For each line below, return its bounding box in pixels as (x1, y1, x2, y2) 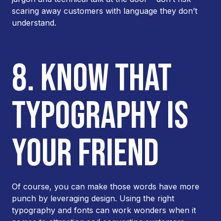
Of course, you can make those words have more (12, 182, 199, 191)
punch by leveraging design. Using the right (12, 193, 174, 203)
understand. (12, 18, 56, 28)
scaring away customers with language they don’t (12, 6, 197, 16)
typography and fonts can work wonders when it (12, 205, 196, 215)
